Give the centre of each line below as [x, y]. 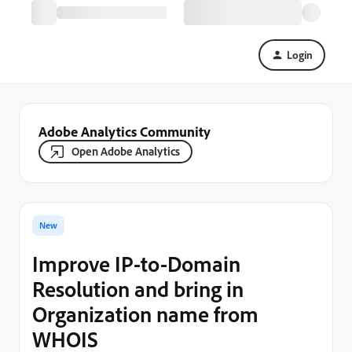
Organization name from [145, 314]
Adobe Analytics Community [125, 131]
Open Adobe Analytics [126, 151]
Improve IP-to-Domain [136, 264]
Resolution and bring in [138, 289]
